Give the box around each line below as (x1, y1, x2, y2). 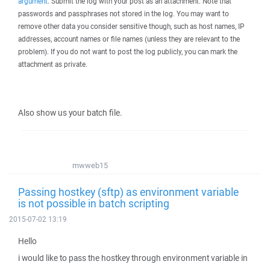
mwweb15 (72, 160, 108, 171)
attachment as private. (18, 60, 87, 69)
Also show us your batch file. (18, 107, 122, 118)
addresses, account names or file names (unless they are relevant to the (18, 34, 240, 43)
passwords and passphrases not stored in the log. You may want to (18, 9, 229, 18)
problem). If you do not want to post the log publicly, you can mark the (18, 47, 237, 56)
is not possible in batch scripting (18, 196, 169, 210)
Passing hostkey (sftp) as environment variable (18, 184, 239, 199)
